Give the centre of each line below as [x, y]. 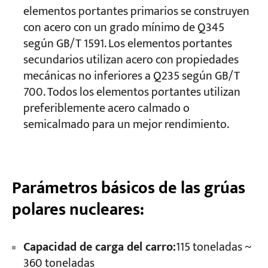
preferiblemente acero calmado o [106, 109]
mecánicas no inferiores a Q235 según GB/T [131, 77]
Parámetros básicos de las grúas [128, 188]
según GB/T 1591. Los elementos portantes [127, 44]
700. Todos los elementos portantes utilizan [132, 93]
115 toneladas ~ [214, 247]
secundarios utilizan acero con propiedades [131, 60]
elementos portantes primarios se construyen [136, 12]
